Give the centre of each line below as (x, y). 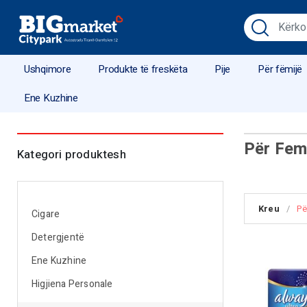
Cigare (46, 214)
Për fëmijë (280, 69)
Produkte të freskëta (143, 69)
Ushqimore (48, 69)
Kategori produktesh (72, 155)
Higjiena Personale (72, 284)
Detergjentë (58, 237)
